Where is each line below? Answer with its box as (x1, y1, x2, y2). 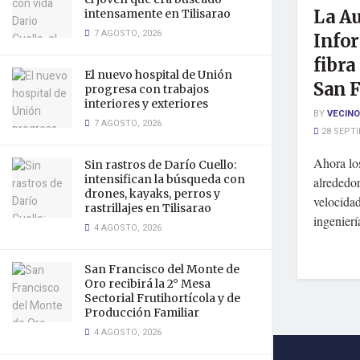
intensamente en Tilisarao (84, 6, 231, 21)
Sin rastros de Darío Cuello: (84, 157, 236, 172)
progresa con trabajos (84, 82, 209, 96)
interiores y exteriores (84, 96, 208, 111)
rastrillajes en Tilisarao (84, 201, 211, 215)
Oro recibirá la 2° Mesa (84, 276, 211, 291)
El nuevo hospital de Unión (84, 67, 232, 82)
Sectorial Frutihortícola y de (84, 291, 240, 305)
